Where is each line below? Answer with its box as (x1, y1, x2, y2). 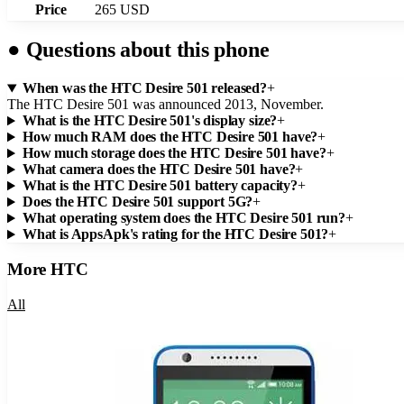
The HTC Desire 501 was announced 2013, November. (7, 96, 324, 113)
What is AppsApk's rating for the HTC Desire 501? (22, 226, 329, 243)
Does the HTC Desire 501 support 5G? (22, 194, 253, 210)
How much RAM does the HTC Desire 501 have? (22, 129, 318, 145)
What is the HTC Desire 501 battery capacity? (22, 178, 298, 194)
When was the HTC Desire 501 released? (22, 80, 268, 96)
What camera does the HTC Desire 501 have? (22, 161, 296, 178)
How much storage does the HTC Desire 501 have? (22, 145, 326, 161)
